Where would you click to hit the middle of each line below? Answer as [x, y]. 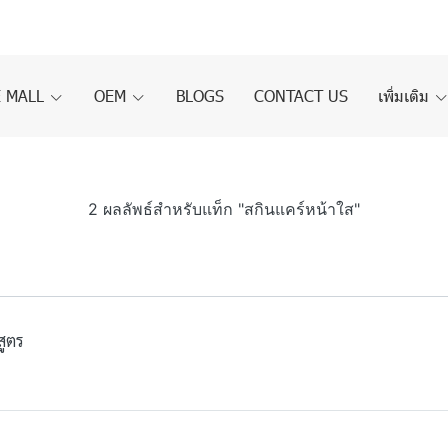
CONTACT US [301, 95]
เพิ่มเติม [406, 95]
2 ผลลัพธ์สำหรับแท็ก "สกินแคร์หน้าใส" [224, 209]
